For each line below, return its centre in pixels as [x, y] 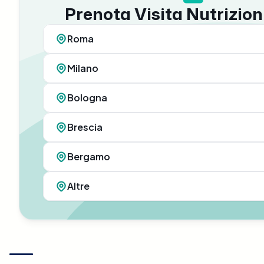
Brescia [85, 127]
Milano [83, 68]
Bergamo [89, 157]
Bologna [87, 98]
